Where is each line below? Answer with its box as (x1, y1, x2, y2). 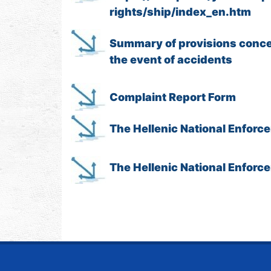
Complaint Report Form (109, 91, 236, 103)
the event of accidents (109, 53, 232, 66)
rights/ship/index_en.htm (109, 5, 251, 18)
